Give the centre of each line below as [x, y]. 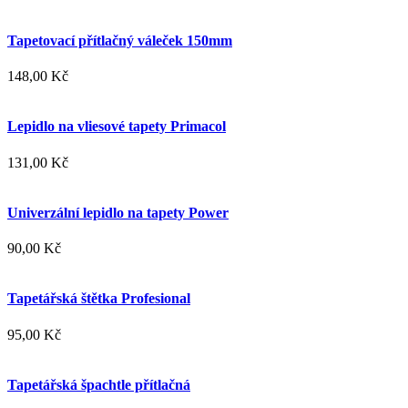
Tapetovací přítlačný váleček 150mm [120, 40]
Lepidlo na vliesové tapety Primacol [117, 127]
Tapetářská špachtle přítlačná [99, 384]
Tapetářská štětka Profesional [99, 299]
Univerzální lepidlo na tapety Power [118, 212]
